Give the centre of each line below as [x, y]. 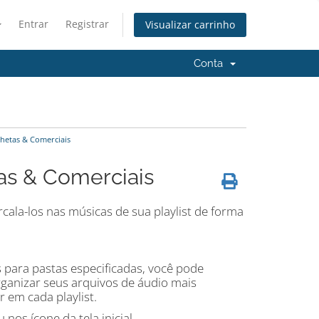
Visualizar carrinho [190, 25]
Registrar [87, 24]
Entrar [33, 24]
